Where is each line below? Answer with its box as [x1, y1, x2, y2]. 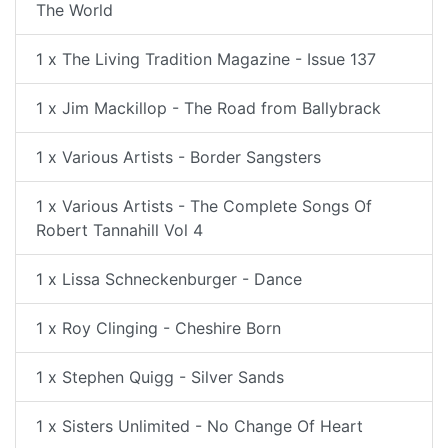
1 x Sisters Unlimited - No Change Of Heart [36, 416, 363, 436]
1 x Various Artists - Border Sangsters [36, 147, 321, 167]
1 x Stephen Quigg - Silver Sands [36, 367, 284, 387]
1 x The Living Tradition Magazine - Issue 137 [36, 49, 376, 69]
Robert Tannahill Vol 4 [36, 220, 203, 240]
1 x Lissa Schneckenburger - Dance [36, 269, 302, 289]
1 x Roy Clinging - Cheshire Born [36, 318, 281, 338]
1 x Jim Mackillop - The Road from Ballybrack [36, 98, 381, 118]
